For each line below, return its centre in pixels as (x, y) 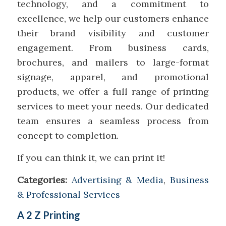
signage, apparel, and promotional (113, 77)
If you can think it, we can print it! (91, 157)
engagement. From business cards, (113, 47)
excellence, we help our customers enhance (113, 18)
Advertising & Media (118, 180)
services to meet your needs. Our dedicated (113, 106)
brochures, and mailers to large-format (113, 62)
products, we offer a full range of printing (113, 91)
